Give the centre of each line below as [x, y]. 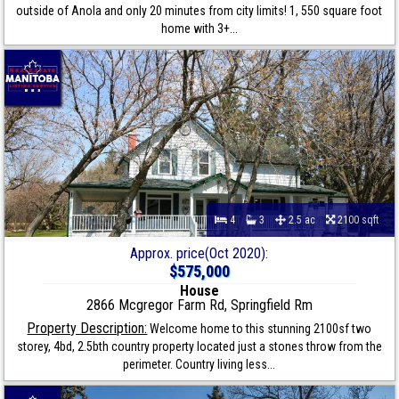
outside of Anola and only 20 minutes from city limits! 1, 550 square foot [199, 11]
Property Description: [87, 329]
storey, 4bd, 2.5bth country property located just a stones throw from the [199, 347]
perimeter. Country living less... [199, 365]
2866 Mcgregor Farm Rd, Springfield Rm [199, 305]
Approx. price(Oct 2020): [199, 254]
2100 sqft [360, 220]
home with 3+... [199, 29]
